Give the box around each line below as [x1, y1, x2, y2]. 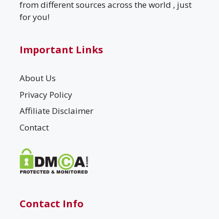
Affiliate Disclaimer [20, 105, 93, 117]
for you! [20, 11, 49, 23]
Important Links [20, 43, 103, 57]
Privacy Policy [20, 88, 72, 100]
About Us [20, 72, 56, 84]
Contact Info [20, 197, 84, 210]
